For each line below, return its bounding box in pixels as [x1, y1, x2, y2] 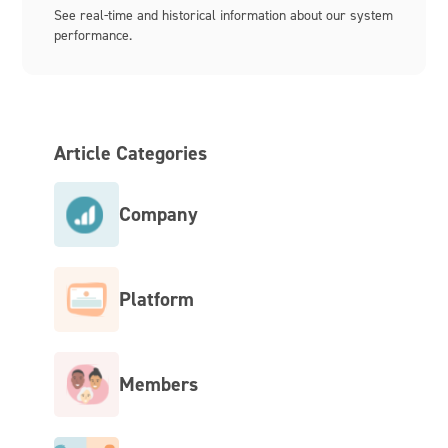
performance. [54, 25, 133, 43]
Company [119, 201, 199, 228]
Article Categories [54, 139, 208, 166]
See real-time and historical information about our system [54, 5, 394, 23]
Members [119, 371, 199, 398]
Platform [119, 286, 195, 313]
